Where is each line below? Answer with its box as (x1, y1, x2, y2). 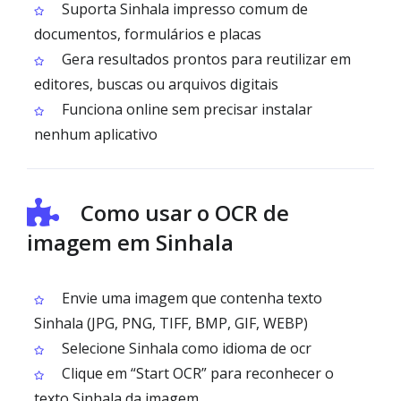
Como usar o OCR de (81, 198, 289, 227)
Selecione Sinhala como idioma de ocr (58, 338, 311, 358)
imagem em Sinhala (27, 227, 234, 257)
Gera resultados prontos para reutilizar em (58, 49, 351, 69)
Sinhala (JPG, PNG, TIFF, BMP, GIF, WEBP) (34, 313, 308, 333)
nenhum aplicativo (34, 124, 158, 144)
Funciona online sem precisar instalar (58, 99, 312, 119)
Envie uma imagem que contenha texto (58, 288, 322, 308)
